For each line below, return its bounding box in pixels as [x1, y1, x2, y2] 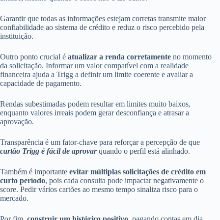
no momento [171, 53, 212, 61]
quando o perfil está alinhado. [97, 147, 190, 156]
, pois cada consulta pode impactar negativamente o [45, 176, 204, 185]
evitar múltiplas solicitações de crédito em [69, 167, 206, 176]
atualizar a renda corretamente [68, 53, 171, 61]
